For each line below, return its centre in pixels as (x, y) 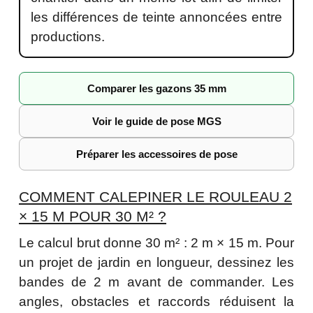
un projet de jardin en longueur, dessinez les (156, 262)
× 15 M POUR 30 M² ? (93, 216)
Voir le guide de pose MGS (156, 121)
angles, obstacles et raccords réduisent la (156, 301)
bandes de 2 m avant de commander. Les (156, 282)
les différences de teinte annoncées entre (156, 17)
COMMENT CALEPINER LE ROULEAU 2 (155, 196)
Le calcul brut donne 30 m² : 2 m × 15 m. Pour (156, 242)
